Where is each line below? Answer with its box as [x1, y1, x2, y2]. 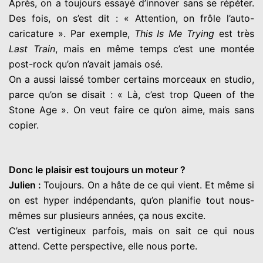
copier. [9, 119, 39, 131]
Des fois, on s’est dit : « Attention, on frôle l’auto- [9, 12, 254, 24]
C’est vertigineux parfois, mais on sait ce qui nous [9, 224, 254, 237]
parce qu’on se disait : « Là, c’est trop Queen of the [9, 88, 254, 100]
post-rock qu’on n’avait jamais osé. [9, 58, 163, 70]
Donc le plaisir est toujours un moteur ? [9, 163, 186, 176]
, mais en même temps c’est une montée [55, 42, 254, 55]
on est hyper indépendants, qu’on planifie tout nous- [9, 194, 254, 206]
